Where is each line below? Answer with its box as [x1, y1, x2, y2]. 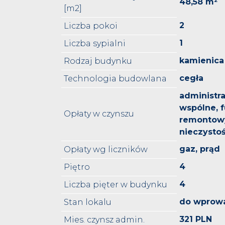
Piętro [64, 162, 90, 172]
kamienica [179, 56, 224, 66]
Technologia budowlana [64, 74, 167, 84]
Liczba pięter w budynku [64, 180, 167, 190]
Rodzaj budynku [64, 56, 132, 66]
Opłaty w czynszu [64, 109, 134, 119]
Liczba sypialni [64, 39, 126, 49]
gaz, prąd [179, 144, 220, 154]
